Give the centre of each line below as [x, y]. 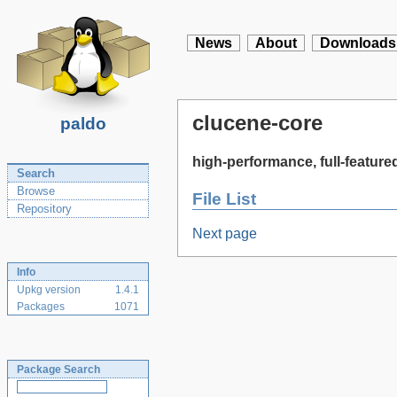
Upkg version [49, 290]
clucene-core [257, 123]
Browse [36, 191]
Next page [225, 234]
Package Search [58, 370]
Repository [44, 209]
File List [224, 198]
